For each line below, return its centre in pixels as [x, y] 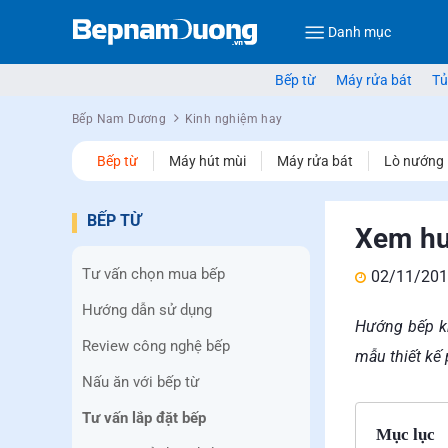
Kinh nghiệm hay [233, 119]
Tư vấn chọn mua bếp [153, 274]
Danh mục [359, 31]
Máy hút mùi [207, 161]
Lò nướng [414, 161]
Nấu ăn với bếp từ [140, 382]
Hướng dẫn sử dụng [147, 310]
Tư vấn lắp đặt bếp [144, 418]
